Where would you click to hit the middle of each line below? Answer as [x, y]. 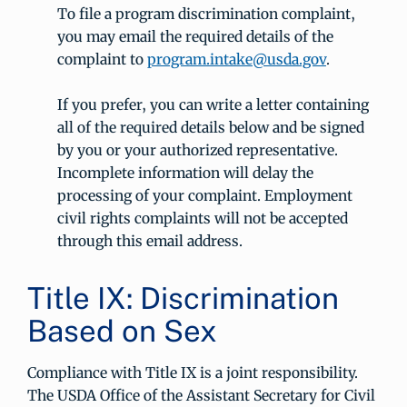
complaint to [102, 59]
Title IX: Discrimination [183, 298]
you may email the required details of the [195, 36]
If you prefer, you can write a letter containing [213, 104]
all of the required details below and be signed [210, 127]
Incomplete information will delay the [185, 173]
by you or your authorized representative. [197, 150]
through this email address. [149, 241]
